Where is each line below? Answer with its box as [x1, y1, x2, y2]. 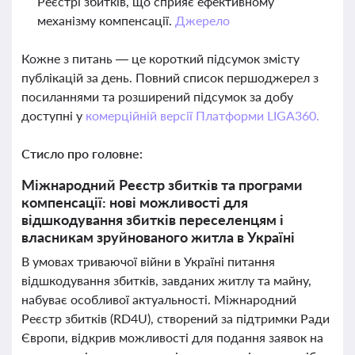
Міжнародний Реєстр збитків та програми [21, 176, 303, 193]
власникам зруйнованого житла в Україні [21, 228, 295, 246]
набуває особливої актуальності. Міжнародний [21, 292, 296, 307]
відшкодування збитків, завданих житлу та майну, [21, 273, 311, 288]
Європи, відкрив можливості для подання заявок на [21, 330, 323, 345]
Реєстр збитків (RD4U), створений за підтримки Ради [21, 311, 330, 326]
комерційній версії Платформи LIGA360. [85, 108, 319, 123]
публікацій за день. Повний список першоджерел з [21, 70, 319, 85]
